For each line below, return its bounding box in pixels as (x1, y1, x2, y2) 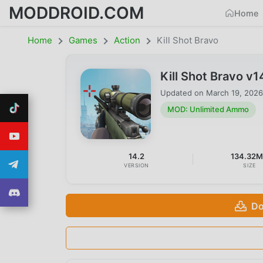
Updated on (160, 87, 206, 97)
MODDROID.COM (9, 2, 144, 23)
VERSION (124, 161, 150, 168)
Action (114, 35, 140, 46)
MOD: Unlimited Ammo (167, 104, 249, 114)
